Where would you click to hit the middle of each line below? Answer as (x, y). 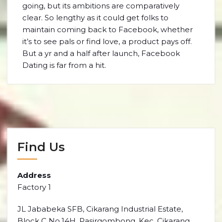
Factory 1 (34, 187)
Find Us (41, 147)
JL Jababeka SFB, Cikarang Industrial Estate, (100, 209)
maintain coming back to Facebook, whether (108, 29)
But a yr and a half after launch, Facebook (101, 53)
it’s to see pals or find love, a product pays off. (107, 41)
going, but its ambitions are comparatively (101, 6)
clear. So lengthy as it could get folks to (95, 18)
